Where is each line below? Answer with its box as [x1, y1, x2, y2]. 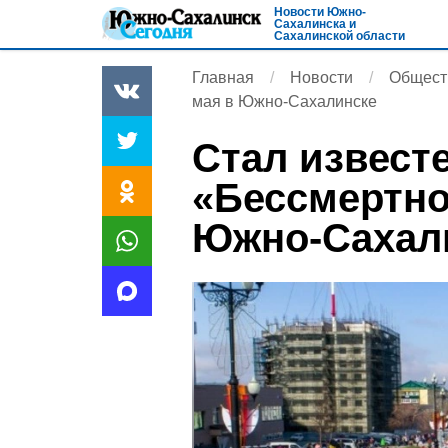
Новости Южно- [274, 5, 366, 19]
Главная [192, 69, 254, 86]
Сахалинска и [274, 17, 356, 31]
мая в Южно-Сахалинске [192, 93, 377, 110]
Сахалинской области [274, 29, 405, 43]
